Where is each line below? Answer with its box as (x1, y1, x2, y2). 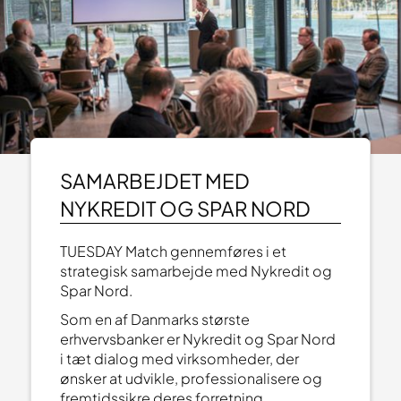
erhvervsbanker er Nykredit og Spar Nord (59, 328, 336, 348)
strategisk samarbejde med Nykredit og (59, 260, 332, 280)
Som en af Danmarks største (59, 309, 250, 328)
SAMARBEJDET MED (59, 167, 250, 193)
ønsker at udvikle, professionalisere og (59, 368, 322, 388)
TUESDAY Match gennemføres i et (59, 241, 286, 260)
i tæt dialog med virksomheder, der (59, 348, 299, 368)
